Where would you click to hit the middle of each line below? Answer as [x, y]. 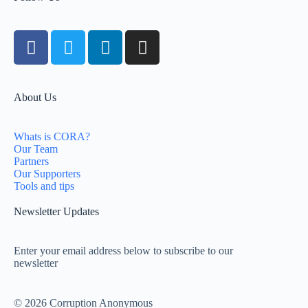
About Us [35, 98]
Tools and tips [44, 186]
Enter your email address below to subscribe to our [123, 251]
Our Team [36, 149]
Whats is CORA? [52, 137]
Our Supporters [47, 174]
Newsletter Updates [56, 212]
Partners [31, 162]
